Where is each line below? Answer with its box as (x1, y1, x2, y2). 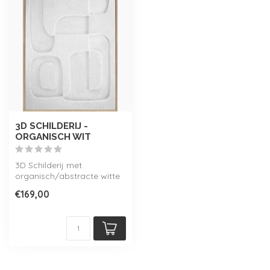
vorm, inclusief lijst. (15, 181, 89, 192)
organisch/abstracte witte (15, 170, 120, 181)
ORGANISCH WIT (15, 131, 91, 142)
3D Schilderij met (15, 159, 82, 171)
